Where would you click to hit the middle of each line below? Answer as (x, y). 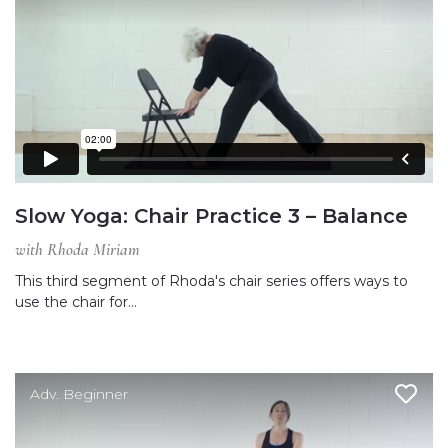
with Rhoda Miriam (77, 249)
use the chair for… (76, 301)
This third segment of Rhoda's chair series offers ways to (211, 280)
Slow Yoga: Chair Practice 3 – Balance (211, 215)
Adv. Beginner (79, 393)
